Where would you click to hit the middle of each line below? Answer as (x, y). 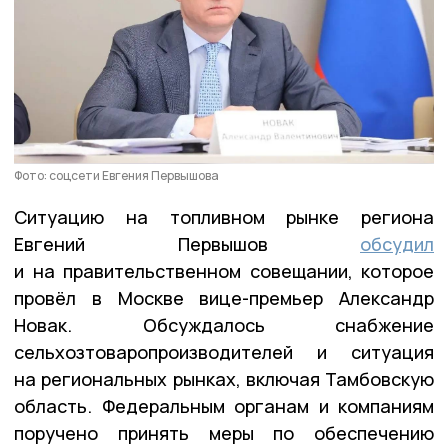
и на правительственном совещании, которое (224, 270)
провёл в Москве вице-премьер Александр (224, 297)
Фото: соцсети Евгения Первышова (116, 175)
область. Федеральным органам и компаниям (224, 405)
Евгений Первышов (187, 243)
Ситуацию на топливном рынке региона (224, 216)
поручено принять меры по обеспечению (224, 432)
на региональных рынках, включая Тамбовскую (224, 378)
